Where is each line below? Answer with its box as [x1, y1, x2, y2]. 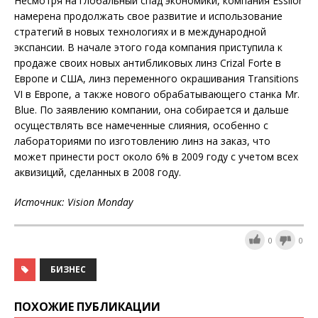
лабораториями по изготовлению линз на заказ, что [14, 134, 270, 148]
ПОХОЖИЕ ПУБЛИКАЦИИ [14, 298, 160, 314]
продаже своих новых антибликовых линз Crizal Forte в [14, 56, 281, 70]
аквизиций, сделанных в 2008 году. [14, 165, 181, 180]
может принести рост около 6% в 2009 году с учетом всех [14, 150, 298, 164]
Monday [97, 195, 133, 209]
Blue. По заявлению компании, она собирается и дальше [14, 103, 289, 117]
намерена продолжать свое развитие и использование [14, 9, 283, 23]
